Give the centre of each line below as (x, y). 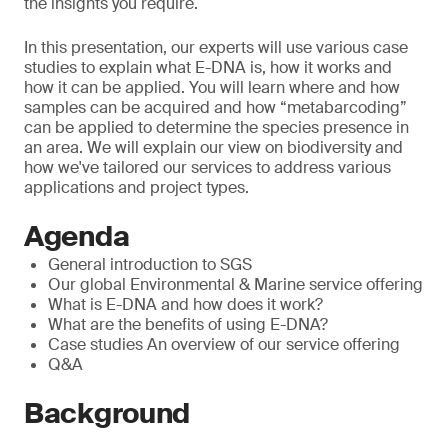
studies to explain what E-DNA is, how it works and (208, 67)
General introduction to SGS (150, 264)
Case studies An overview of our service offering (224, 344)
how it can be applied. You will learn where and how (212, 87)
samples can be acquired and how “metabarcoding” (215, 107)
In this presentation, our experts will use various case (216, 47)
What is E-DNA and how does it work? (185, 304)
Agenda (77, 236)
